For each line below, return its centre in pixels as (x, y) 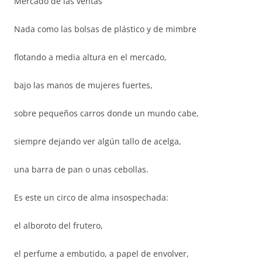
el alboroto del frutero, (58, 225)
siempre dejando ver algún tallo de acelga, (98, 141)
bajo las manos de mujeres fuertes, (83, 85)
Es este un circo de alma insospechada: (91, 197)
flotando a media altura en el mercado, (90, 57)
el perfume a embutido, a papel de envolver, (101, 254)
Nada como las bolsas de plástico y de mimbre (105, 29)
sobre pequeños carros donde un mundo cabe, (106, 113)
